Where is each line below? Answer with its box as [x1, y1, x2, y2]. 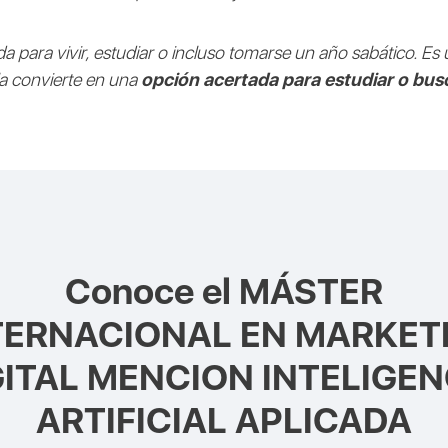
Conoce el [65, 270, 239, 314]
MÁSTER [239, 270, 383, 314]
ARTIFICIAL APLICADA [36, 399, 412, 443]
